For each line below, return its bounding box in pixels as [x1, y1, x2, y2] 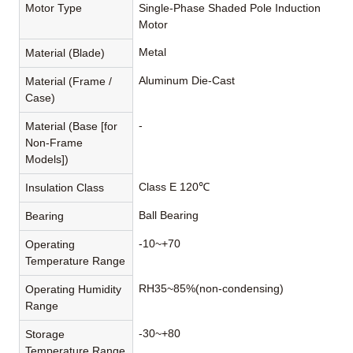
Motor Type [25, 2, 83, 15]
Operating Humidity [25, 283, 122, 296]
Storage [25, 328, 65, 341]
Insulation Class [25, 181, 105, 195]
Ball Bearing [139, 209, 199, 222]
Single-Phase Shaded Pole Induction [139, 2, 321, 15]
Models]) [25, 153, 69, 166]
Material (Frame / [25, 75, 113, 88]
